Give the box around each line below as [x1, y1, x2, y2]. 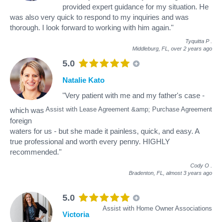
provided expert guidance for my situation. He [62, 2, 209, 11]
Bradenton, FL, [129, 169, 166, 176]
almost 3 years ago [166, 169, 212, 176]
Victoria [62, 210, 89, 219]
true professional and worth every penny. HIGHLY [10, 137, 170, 146]
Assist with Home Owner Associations [103, 204, 212, 212]
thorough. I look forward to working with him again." [10, 23, 173, 32]
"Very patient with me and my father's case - [62, 91, 205, 100]
